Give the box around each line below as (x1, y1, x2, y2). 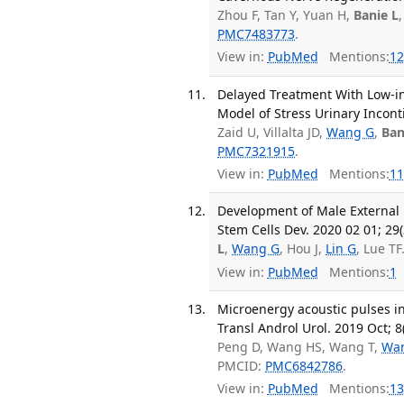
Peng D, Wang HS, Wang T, (217, 338, 382, 356)
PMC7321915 (217, 142, 296, 160)
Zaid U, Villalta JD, (217, 123, 327, 141)
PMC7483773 (217, 24, 296, 42)
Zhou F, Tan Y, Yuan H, (217, 5, 354, 23)
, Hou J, (280, 240, 326, 258)
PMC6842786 (265, 357, 344, 375)
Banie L (353, 5, 399, 23)
